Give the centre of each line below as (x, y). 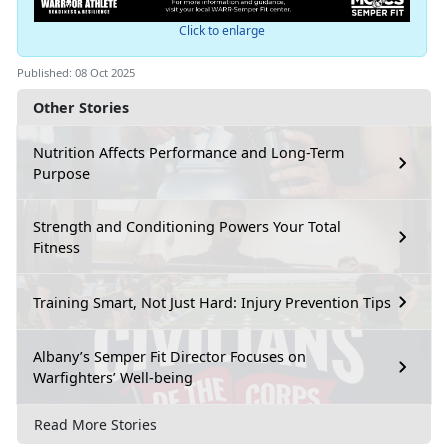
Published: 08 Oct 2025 (76, 73)
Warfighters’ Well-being (113, 378)
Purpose (61, 174)
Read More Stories (95, 424)
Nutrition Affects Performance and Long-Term (188, 153)
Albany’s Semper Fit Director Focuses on (169, 357)
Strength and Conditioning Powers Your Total (187, 227)
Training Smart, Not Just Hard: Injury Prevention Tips (212, 302)
